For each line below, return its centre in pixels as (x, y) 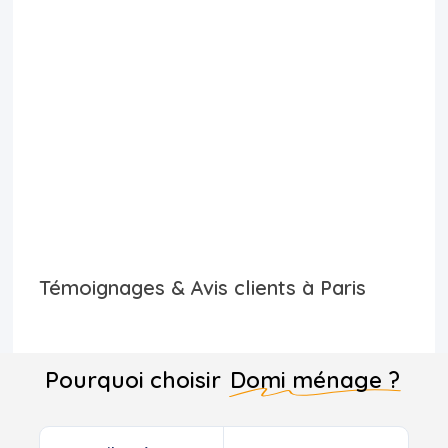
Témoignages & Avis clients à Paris (202, 288)
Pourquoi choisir (135, 380)
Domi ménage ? (314, 380)
